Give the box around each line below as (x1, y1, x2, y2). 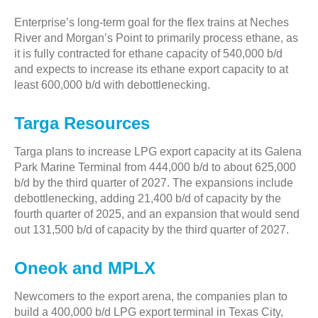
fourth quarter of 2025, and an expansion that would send (14, 208, 300, 220)
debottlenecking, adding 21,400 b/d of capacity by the (14, 192, 281, 204)
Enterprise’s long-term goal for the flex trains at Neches (14, 16, 289, 28)
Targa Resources (14, 114, 150, 133)
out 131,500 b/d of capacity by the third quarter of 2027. (14, 224, 289, 236)
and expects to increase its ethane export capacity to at (14, 63, 288, 75)
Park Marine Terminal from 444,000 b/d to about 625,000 (14, 161, 296, 173)
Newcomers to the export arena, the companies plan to (14, 290, 287, 302)
